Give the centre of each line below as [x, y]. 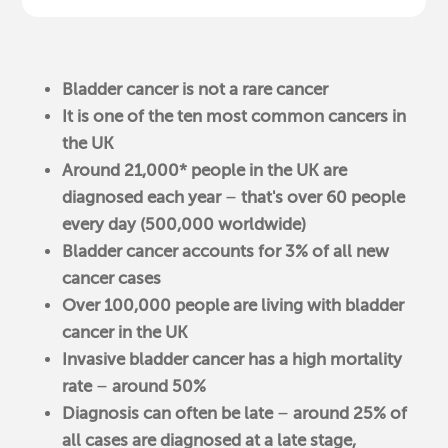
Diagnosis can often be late [170, 413]
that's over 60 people [321, 197]
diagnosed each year [144, 197]
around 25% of [348, 413]
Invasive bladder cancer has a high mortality [232, 359]
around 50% [157, 386]
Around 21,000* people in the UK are [205, 170]
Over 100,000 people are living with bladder [233, 305]
